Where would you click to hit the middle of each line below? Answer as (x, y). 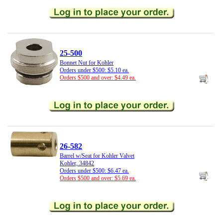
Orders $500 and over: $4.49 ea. (98, 78)
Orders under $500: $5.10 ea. (94, 70)
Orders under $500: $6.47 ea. (94, 171)
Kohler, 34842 (77, 164)
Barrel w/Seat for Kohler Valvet (97, 156)
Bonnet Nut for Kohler (87, 63)
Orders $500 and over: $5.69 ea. (98, 178)
